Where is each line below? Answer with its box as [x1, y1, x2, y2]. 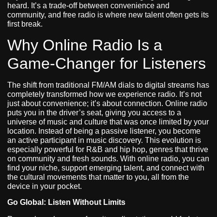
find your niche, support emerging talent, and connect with [7, 163, 204, 172]
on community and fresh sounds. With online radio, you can [7, 154, 209, 163]
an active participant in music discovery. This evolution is [7, 136, 201, 144]
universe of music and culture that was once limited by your [7, 117, 209, 126]
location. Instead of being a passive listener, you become [7, 126, 201, 135]
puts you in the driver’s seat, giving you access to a [7, 108, 181, 117]
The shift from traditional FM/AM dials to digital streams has [7, 80, 209, 89]
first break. [7, 20, 43, 29]
